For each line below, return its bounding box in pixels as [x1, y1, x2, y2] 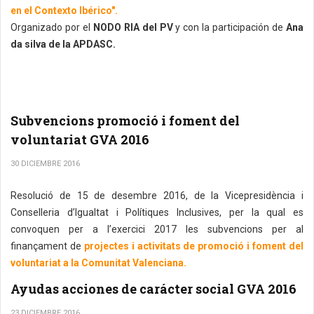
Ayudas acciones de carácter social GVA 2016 [11, 280, 296, 297]
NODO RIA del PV [90, 22, 173, 33]
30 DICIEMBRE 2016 [11, 159, 80, 168]
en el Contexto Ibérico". [11, 5, 118, 16]
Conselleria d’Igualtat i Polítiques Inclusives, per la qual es [11, 207, 303, 218]
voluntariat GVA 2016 [11, 131, 149, 148]
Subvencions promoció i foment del [11, 112, 240, 129]
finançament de [11, 240, 81, 252]
